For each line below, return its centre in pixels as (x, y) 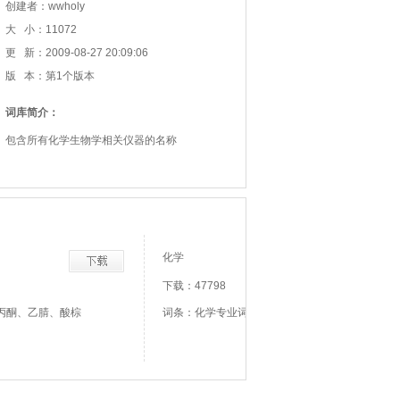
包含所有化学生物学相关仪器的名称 (91, 140)
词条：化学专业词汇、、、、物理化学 (254, 312)
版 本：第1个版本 (50, 76)
